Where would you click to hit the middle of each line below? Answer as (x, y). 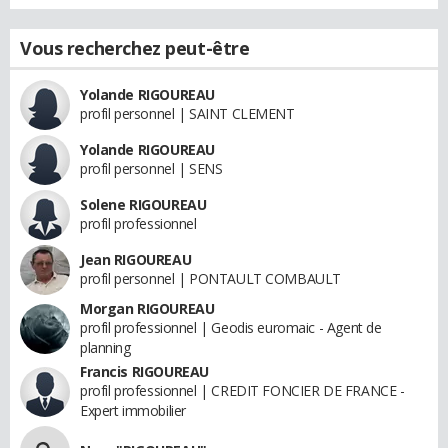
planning (105, 347)
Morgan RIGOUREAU (147, 308)
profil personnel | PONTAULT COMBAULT (210, 278)
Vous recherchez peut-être (135, 48)
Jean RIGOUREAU (136, 259)
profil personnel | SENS (151, 168)
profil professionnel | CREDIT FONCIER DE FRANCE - (242, 390)
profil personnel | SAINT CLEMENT (187, 113)
